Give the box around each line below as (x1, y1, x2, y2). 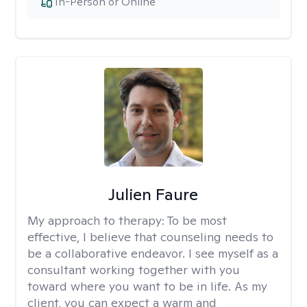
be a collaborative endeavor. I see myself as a (27, 245, 278, 261)
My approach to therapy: (27, 212, 167, 228)
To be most (167, 212, 227, 228)
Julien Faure (108, 184, 199, 205)
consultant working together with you (27, 262, 240, 278)
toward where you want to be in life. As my (27, 278, 267, 294)
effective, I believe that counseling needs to (27, 229, 273, 245)
